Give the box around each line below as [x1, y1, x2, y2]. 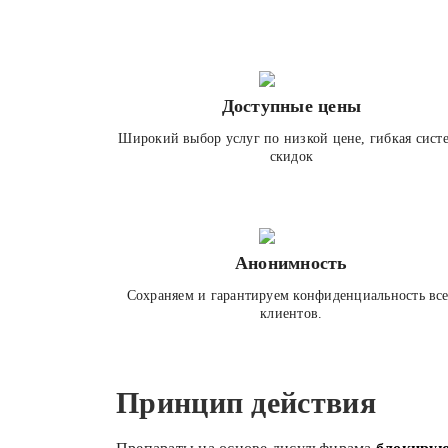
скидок [269, 149, 314, 164]
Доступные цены [221, 96, 362, 116]
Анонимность [235, 253, 348, 273]
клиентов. [260, 306, 323, 321]
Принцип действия [116, 386, 376, 419]
